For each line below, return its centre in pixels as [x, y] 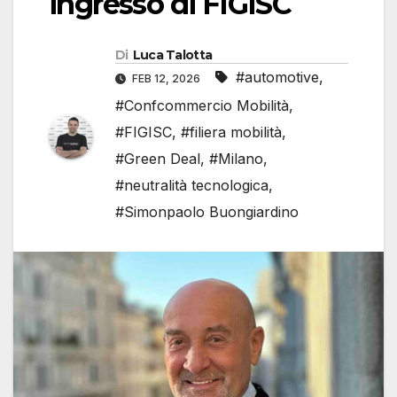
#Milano [236, 159]
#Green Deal [158, 159]
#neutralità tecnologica [192, 186]
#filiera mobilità [231, 132]
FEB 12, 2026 [166, 79]
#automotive [277, 78]
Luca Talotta [172, 55]
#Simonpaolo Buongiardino [207, 212]
